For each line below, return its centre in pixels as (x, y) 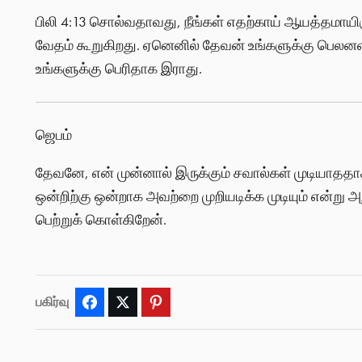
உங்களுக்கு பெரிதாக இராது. (118, 68)
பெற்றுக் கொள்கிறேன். (101, 220)
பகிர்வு (52, 302)
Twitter (151, 303)
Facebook (125, 303)
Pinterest (188, 303)
